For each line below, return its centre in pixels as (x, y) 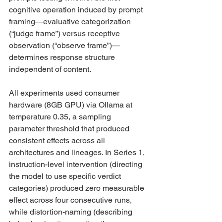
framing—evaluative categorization (71, 22)
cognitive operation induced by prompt (77, 10)
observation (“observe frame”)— (64, 45)
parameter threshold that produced (70, 129)
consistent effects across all (58, 140)
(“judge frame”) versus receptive (65, 33)
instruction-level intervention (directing (77, 164)
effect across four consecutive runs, (71, 200)
